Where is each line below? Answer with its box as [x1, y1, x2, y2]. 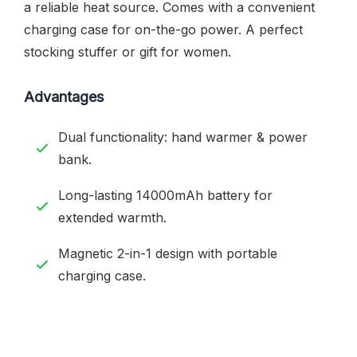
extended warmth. [58, 209, 167, 226]
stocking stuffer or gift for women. [24, 43, 231, 60]
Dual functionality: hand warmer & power [58, 128, 308, 145]
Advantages [24, 88, 104, 105]
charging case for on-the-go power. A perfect [24, 21, 303, 37]
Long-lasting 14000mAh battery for [58, 186, 273, 203]
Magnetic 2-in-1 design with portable [58, 245, 277, 261]
